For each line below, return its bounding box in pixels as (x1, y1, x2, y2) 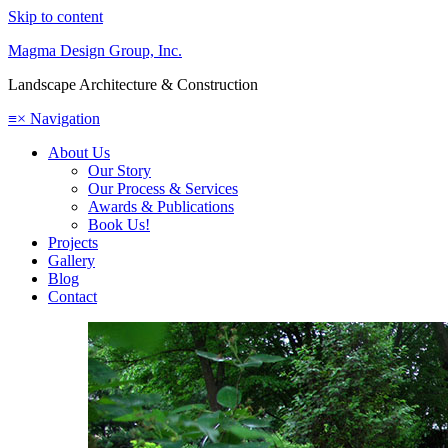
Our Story (88, 162, 151, 179)
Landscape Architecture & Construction (8, 76, 258, 93)
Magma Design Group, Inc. (8, 42, 182, 59)
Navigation (26, 110, 100, 127)
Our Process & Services (88, 180, 238, 197)
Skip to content (8, 8, 103, 25)
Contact (48, 288, 97, 305)
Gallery (48, 252, 95, 269)
